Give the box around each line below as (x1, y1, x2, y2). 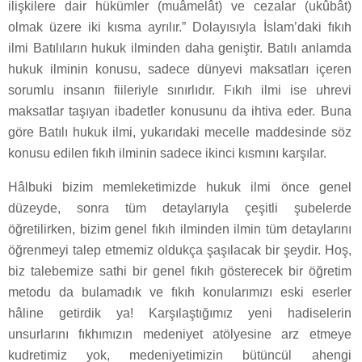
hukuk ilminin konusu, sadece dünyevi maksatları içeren (8, 62, 351, 77)
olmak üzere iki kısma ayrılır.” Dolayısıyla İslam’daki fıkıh (8, 20, 351, 35)
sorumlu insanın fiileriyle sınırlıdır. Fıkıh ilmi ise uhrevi (8, 83, 351, 98)
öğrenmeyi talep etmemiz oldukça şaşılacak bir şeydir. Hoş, (8, 243, 351, 258)
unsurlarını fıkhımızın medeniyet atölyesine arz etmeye (8, 327, 351, 342)
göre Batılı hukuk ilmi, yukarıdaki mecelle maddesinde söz (8, 125, 351, 140)
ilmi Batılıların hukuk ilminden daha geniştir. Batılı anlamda (8, 41, 351, 56)
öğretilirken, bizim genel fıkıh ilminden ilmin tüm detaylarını (8, 222, 351, 237)
